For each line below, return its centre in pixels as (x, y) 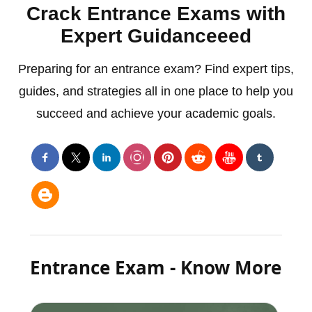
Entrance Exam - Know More (155, 267)
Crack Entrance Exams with (156, 13)
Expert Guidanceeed (156, 36)
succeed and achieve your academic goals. (156, 113)
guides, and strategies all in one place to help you (156, 91)
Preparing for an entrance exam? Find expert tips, (156, 69)
